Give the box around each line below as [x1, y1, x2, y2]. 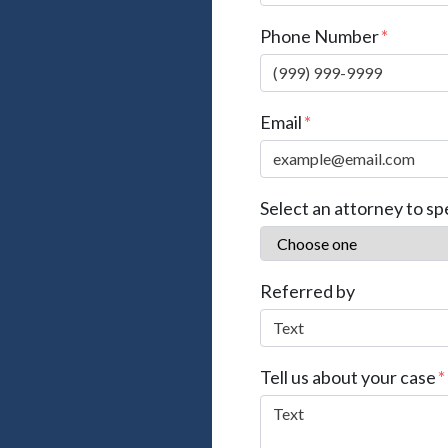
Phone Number [260, 24, 379, 47]
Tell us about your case [260, 365, 436, 388]
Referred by [260, 279, 355, 302]
